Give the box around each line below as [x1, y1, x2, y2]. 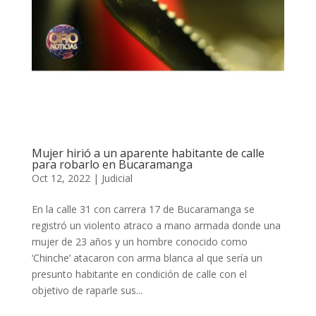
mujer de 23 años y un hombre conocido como [31, 234, 248, 248]
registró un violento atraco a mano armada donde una [31, 218, 281, 232]
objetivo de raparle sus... [31, 283, 142, 297]
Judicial [101, 171, 133, 185]
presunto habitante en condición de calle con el [31, 267, 247, 281]
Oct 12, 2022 [31, 171, 90, 185]
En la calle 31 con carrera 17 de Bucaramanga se [31, 202, 255, 216]
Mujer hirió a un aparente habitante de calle [31, 145, 265, 161]
